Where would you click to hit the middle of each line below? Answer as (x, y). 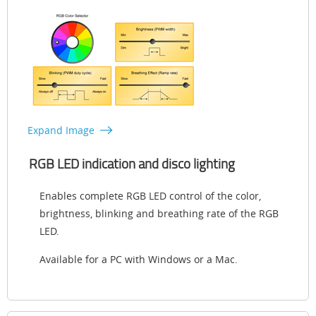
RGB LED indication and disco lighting (132, 164)
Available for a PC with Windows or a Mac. (139, 260)
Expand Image (61, 130)
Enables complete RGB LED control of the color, (150, 196)
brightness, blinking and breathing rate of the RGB (159, 214)
